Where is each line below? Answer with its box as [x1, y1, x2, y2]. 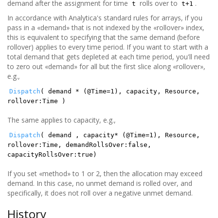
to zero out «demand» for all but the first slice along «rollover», [7, 62, 205, 71]
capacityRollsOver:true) [7, 151, 97, 158]
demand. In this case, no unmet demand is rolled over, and [7, 179, 192, 188]
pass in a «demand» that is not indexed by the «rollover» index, [7, 23, 204, 32]
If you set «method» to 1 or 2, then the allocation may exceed [7, 169, 202, 178]
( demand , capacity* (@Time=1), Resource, [40, 131, 200, 139]
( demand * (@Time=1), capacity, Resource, [40, 88, 200, 95]
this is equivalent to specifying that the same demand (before [7, 33, 200, 42]
